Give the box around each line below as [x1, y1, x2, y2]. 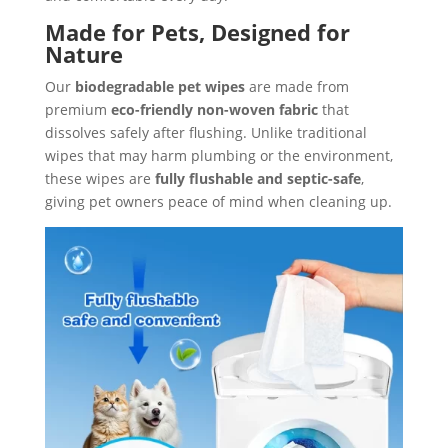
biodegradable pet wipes [74, 77, 245, 96]
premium [44, 100, 111, 119]
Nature [44, 39, 123, 69]
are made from [244, 77, 349, 96]
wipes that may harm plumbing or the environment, [44, 146, 393, 165]
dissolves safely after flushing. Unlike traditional [44, 123, 367, 142]
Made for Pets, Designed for [44, 17, 350, 47]
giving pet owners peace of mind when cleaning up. [44, 192, 392, 211]
